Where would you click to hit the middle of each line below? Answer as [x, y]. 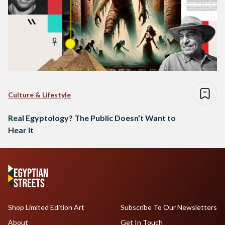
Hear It [21, 130]
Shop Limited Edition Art [46, 207]
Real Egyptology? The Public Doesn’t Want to [92, 118]
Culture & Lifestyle [39, 94]
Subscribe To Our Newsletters [168, 207]
